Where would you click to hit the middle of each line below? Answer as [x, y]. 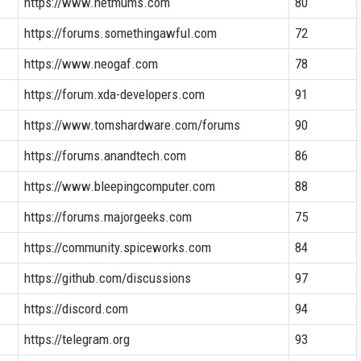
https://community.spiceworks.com [117, 247]
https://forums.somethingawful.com [120, 33]
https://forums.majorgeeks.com [108, 216]
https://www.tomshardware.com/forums [132, 124]
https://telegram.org [77, 339]
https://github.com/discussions [107, 278]
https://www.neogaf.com [91, 63]
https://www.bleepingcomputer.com [119, 186]
